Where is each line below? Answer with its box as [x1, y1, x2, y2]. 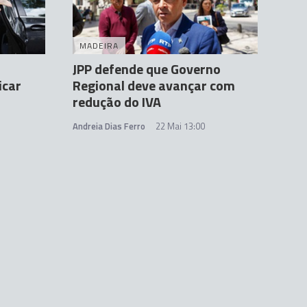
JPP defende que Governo [73, 58, 221, 80]
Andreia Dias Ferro [73, 119, 145, 134]
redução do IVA [73, 91, 161, 113]
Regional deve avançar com [73, 75, 235, 97]
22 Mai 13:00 [156, 119, 205, 134]
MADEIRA [79, 39, 119, 53]
